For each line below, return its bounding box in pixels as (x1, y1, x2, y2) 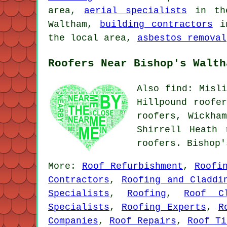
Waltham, (48, 19, 100, 29)
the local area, (48, 32, 137, 43)
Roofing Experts (121, 202, 206, 212)
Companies (48, 215, 98, 226)
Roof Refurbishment (82, 161, 183, 171)
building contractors (99, 19, 213, 29)
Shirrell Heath (137, 124, 226, 135)
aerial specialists (84, 5, 187, 16)
